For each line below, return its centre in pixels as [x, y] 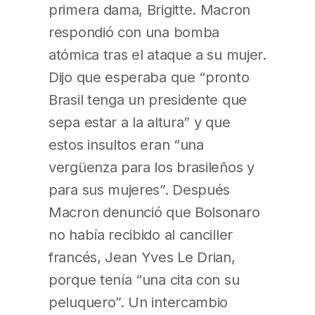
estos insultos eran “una [126, 145]
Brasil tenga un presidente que [148, 100]
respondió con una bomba [134, 32]
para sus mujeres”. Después [140, 190]
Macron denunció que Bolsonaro [154, 212]
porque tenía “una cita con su [144, 280]
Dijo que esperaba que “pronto [149, 77]
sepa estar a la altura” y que [140, 122]
